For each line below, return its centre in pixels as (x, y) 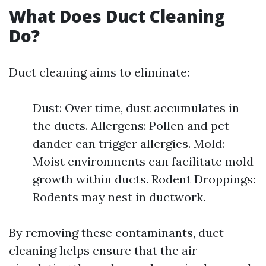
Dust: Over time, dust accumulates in (136, 108)
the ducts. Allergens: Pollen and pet (131, 126)
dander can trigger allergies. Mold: (129, 143)
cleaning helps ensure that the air (103, 250)
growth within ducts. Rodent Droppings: (144, 179)
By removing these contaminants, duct (116, 232)
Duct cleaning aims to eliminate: (99, 72)
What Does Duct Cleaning (117, 16)
